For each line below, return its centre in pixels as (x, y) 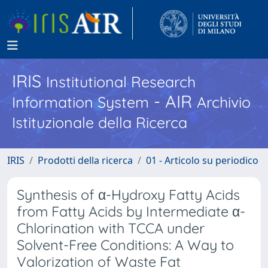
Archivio (224, 102)
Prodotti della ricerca (85, 160)
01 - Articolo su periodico (202, 160)
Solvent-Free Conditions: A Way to (125, 245)
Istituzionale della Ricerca (100, 122)
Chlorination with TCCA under (111, 228)
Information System (80, 102)
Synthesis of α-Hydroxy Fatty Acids (128, 195)
